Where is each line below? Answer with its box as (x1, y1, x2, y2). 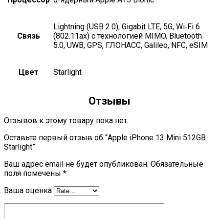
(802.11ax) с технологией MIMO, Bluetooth (53, 31, 202, 41)
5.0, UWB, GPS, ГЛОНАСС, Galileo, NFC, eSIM (53, 40, 208, 50)
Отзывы (88, 94, 131, 107)
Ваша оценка (4, 186, 52, 196)
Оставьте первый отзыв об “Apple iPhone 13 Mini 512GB (4, 133, 206, 143)
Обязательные (151, 159, 203, 169)
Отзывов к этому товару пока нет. (4, 116, 129, 126)
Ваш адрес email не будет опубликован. (4, 159, 149, 169)
